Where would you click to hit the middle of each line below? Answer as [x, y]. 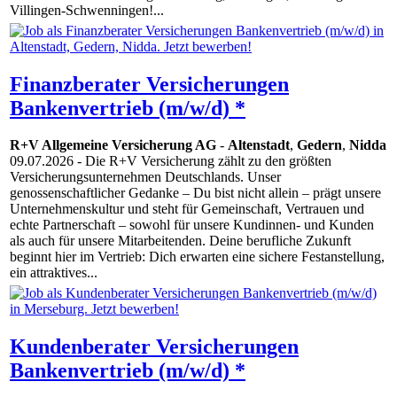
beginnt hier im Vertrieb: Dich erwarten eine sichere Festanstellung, [197, 257]
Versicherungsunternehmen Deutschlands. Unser [145, 177]
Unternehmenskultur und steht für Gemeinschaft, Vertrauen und [187, 209]
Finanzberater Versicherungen [149, 84]
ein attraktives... [54, 273]
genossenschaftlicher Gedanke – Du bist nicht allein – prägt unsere [195, 193]
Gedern [319, 145]
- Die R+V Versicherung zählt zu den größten [202, 161]
